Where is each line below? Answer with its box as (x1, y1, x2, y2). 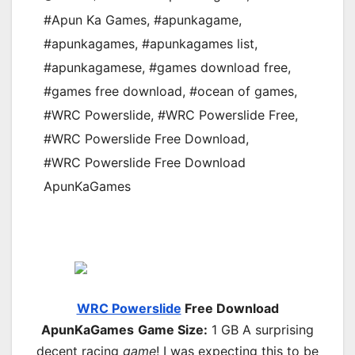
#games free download (44, 83, 182, 100)
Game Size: (138, 322, 208, 338)
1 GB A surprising (208, 322, 314, 338)
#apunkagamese (44, 59, 142, 76)
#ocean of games (189, 83, 294, 100)
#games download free (149, 59, 288, 76)
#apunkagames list (142, 36, 254, 52)
